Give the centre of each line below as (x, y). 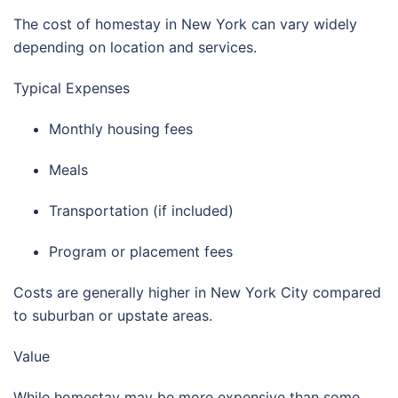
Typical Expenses (72, 88)
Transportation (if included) (141, 210)
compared (345, 292)
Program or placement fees (141, 251)
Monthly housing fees (121, 128)
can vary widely (302, 24)
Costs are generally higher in (112, 292)
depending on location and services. (135, 47)
